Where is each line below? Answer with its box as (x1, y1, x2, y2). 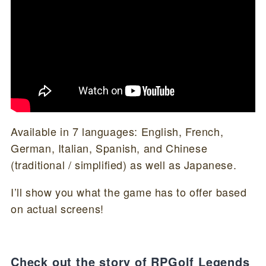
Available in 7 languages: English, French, (10, 123, 224, 139)
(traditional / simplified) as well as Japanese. (10, 156, 237, 172)
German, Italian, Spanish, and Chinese (10, 140, 208, 156)
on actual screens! (10, 200, 104, 216)
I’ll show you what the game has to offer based (10, 183, 247, 199)
